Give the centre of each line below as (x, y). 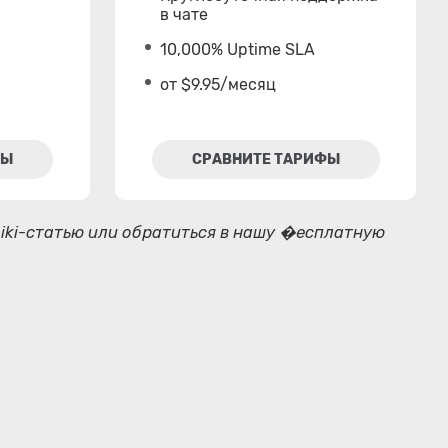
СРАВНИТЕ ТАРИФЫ (265, 159)
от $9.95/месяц (218, 84)
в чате (184, 14)
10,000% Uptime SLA (238, 49)
